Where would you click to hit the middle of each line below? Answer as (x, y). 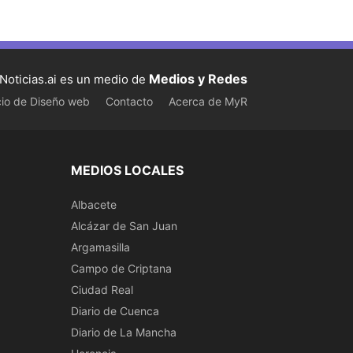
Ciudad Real (102, 290)
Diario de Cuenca (115, 311)
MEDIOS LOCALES (127, 170)
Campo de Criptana (121, 268)
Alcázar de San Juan (124, 226)
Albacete (94, 204)
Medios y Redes (198, 78)
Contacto (129, 101)
